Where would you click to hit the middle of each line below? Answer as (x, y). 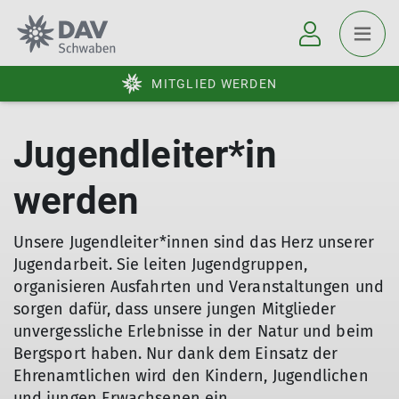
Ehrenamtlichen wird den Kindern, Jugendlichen (191, 376)
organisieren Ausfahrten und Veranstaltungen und (199, 287)
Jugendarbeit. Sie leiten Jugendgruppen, (161, 265)
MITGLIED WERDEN (214, 84)
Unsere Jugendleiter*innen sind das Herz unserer (194, 242)
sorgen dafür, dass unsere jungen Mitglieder (175, 309)
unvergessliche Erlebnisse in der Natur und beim (193, 331)
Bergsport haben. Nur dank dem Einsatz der (176, 354)
